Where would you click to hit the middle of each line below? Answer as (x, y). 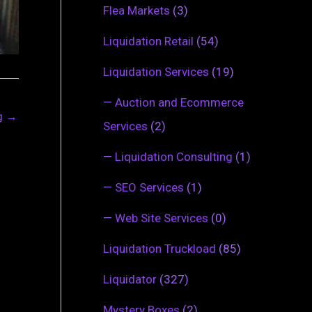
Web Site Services (162, 218)
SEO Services (149, 187)
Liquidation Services (156, 71)
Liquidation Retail (148, 41)
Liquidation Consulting (174, 156)
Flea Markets (136, 10)
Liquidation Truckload (159, 248)
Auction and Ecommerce (179, 102)
